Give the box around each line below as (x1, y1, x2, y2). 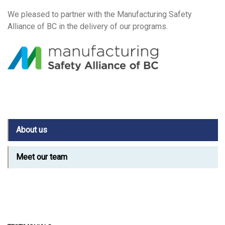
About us (16, 125, 47, 135)
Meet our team (16, 152, 67, 162)
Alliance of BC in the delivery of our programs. (8, 21, 168, 31)
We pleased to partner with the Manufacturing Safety (8, 9, 192, 19)
